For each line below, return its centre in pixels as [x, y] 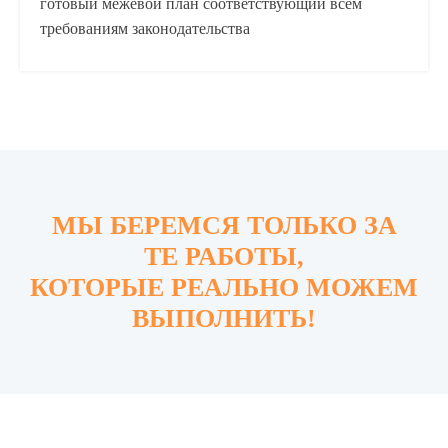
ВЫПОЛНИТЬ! [224, 318]
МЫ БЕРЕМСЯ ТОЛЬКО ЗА [224, 225]
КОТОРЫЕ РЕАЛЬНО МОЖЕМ [224, 287]
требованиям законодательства [145, 28]
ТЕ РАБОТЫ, [224, 256]
